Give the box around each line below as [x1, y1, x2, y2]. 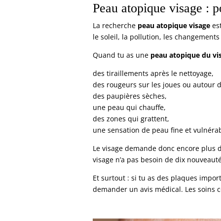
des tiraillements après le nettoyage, [93, 69, 214, 78]
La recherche [93, 21, 138, 31]
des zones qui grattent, [93, 114, 170, 124]
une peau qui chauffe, [93, 103, 166, 112]
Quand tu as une [93, 50, 151, 60]
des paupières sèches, [93, 91, 167, 101]
